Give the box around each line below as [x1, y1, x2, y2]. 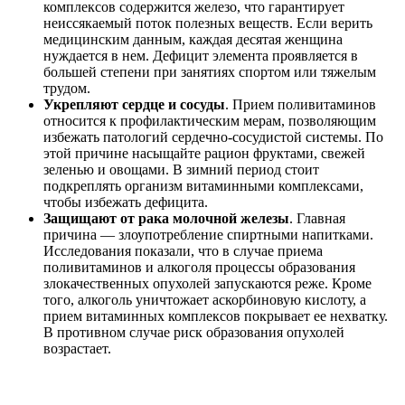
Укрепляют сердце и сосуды [43, 97, 225, 113]
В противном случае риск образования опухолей [43, 325, 344, 341]
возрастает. [43, 341, 111, 357]
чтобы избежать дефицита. [43, 194, 208, 211]
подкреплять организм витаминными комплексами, [43, 178, 363, 194]
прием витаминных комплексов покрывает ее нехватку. [43, 308, 388, 325]
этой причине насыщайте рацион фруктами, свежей [43, 146, 365, 162]
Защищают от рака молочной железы [43, 211, 289, 227]
